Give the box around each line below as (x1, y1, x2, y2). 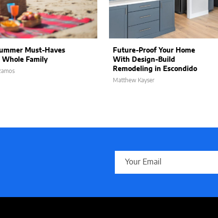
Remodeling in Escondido (113, 66, 197, 73)
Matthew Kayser (113, 77, 154, 83)
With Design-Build (113, 56, 175, 63)
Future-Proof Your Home (113, 47, 195, 54)
